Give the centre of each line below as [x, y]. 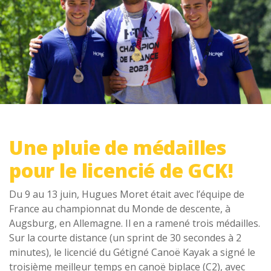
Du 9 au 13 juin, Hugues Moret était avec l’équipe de [127, 194]
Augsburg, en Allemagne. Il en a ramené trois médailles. [135, 224]
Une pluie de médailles [118, 148]
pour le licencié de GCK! [121, 171]
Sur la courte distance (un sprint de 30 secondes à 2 [125, 238]
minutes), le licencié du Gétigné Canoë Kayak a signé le [132, 253]
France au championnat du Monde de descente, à [120, 209]
